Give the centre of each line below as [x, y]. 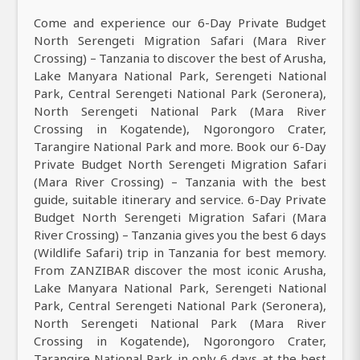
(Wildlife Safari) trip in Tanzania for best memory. [180, 253]
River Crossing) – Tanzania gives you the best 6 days [180, 235]
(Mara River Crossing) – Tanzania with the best [180, 182]
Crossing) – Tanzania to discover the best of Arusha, [180, 58]
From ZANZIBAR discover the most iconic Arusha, [180, 270]
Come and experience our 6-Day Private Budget [180, 23]
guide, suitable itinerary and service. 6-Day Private [180, 200]
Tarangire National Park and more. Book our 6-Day [180, 147]
